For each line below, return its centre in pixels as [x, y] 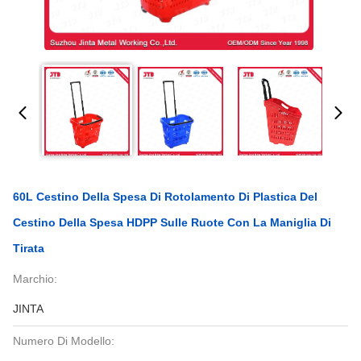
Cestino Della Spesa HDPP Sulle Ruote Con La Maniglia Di [172, 222]
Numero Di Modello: [64, 341]
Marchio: [35, 279]
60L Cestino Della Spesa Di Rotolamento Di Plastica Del [165, 197]
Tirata [29, 248]
